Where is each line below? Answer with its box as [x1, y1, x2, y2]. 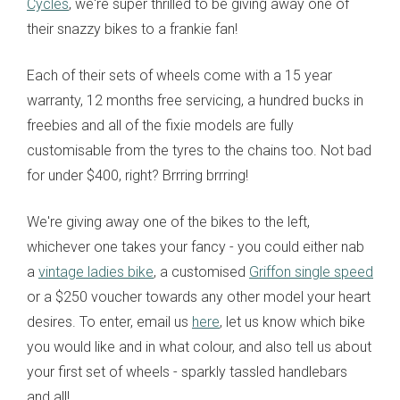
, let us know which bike [220, 313, 365, 331]
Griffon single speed [249, 263, 373, 281]
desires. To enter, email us [27, 313, 192, 331]
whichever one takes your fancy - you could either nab [27, 238, 364, 256]
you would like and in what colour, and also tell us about [27, 338, 371, 356]
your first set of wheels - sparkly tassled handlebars [27, 363, 347, 381]
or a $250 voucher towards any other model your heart [27, 288, 371, 306]
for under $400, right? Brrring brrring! [27, 167, 248, 185]
